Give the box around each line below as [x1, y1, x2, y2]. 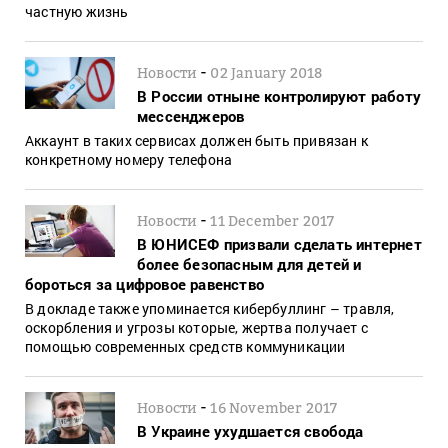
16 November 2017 [210, 398, 338, 416]
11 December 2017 [210, 211, 335, 229]
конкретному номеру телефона [25, 149, 233, 169]
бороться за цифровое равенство [25, 273, 264, 294]
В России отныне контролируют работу [137, 85, 421, 106]
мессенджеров [137, 105, 245, 126]
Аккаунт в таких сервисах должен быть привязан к [25, 130, 368, 150]
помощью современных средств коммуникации [25, 336, 346, 356]
